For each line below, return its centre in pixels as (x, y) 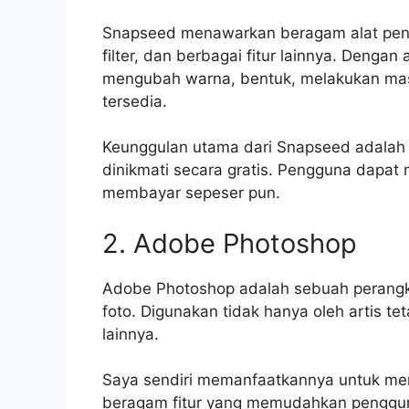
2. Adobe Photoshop (230, 243)
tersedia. (135, 101)
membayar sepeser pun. (191, 193)
